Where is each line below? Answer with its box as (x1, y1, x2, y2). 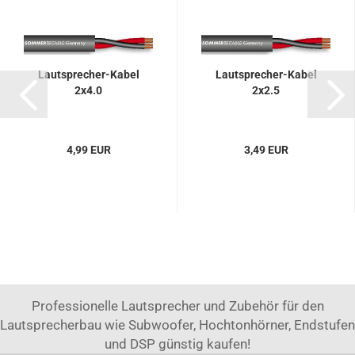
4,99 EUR (66, 143, 111, 156)
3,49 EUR (243, 143, 288, 156)
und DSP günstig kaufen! (105, 336, 250, 352)
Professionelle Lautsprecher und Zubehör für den (31, 298, 324, 314)
